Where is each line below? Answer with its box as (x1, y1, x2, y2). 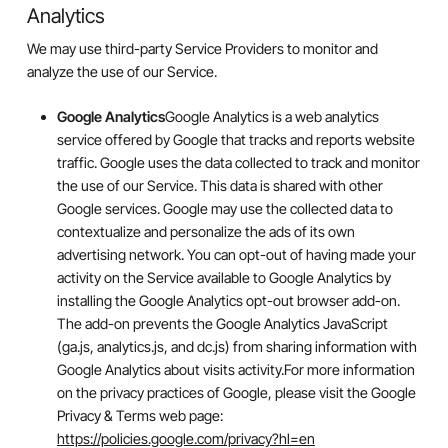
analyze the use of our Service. (26, 63, 217, 81)
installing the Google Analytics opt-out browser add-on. (56, 291, 400, 309)
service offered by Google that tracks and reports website (56, 130, 415, 148)
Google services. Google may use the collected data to (56, 199, 393, 217)
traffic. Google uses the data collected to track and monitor (56, 153, 420, 171)
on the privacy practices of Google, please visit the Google (56, 383, 416, 401)
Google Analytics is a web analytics (164, 107, 379, 125)
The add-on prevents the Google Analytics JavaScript (56, 314, 388, 332)
